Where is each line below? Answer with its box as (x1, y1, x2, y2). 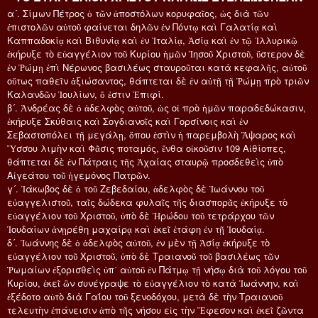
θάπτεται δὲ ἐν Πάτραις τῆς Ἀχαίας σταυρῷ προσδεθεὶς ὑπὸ (7, 154, 283, 168)
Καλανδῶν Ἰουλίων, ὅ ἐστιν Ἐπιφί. (7, 87, 164, 101)
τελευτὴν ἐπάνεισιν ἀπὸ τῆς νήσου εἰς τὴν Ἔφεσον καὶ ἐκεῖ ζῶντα (7, 302, 304, 317)
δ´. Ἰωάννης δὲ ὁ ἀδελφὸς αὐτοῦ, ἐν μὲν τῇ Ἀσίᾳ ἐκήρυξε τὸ (7, 235, 270, 249)
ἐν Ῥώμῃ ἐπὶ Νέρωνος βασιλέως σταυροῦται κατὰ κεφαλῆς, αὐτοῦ (7, 60, 307, 74)
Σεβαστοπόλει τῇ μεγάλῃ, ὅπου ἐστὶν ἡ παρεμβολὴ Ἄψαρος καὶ (7, 127, 296, 141)
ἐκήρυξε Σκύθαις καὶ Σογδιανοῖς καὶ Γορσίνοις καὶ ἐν (7, 114, 248, 128)
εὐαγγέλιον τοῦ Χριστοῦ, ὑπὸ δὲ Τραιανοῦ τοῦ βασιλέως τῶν (7, 248, 279, 263)
